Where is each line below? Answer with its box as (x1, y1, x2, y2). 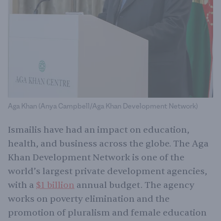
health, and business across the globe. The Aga (8, 138, 209, 149)
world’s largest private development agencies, (8, 166, 207, 177)
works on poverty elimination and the (8, 193, 170, 205)
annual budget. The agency (74, 180, 194, 191)
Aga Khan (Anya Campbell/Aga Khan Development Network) (8, 103, 198, 110)
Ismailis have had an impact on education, (8, 124, 189, 136)
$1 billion (36, 180, 74, 191)
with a (8, 180, 36, 191)
